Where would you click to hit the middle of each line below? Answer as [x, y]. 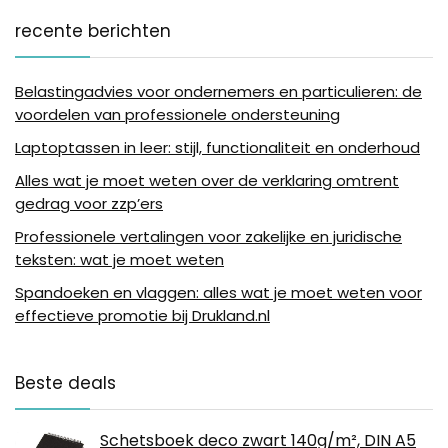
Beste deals [65, 383]
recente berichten [93, 31]
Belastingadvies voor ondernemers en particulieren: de [218, 92]
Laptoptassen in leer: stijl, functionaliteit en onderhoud [217, 148]
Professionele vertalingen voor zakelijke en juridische [208, 237]
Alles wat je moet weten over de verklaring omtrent [207, 181]
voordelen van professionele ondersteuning [177, 115]
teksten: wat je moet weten [119, 260]
